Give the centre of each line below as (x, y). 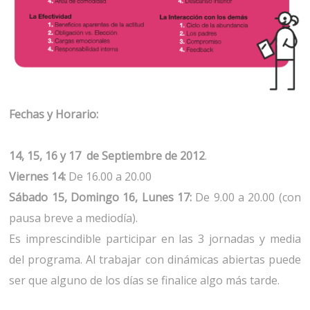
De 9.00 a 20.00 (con (248, 198)
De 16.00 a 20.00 (109, 177)
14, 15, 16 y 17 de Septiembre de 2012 (107, 156)
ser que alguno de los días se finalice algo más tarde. (145, 281)
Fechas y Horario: (54, 115)
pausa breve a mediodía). (74, 218)
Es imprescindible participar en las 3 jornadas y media (155, 239)
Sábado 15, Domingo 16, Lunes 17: (102, 198)
